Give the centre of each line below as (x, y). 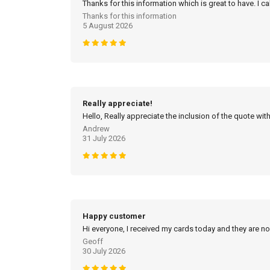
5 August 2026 (108, 26)
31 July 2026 (104, 139)
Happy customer (114, 216)
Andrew (96, 129)
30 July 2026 (104, 251)
